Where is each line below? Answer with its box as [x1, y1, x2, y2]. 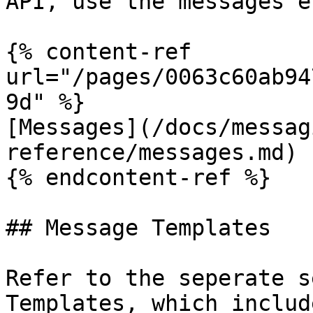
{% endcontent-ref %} [6, 165, 271, 190]
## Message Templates [6, 215, 271, 240]
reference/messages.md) [6, 140, 298, 165]
